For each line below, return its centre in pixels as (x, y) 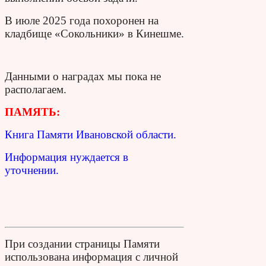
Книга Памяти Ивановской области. (91, 134)
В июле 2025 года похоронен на (82, 20)
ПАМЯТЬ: (32, 112)
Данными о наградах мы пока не (83, 76)
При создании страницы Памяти (82, 243)
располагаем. (36, 89)
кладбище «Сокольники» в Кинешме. (94, 33)
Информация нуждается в (66, 157)
